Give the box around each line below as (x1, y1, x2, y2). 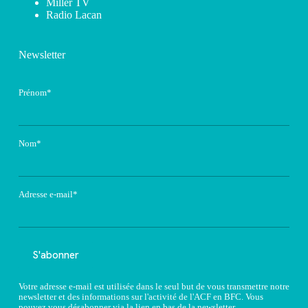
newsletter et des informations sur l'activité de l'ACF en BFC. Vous (18, 291, 263, 302)
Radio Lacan (45, 9, 102, 21)
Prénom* (18, 88, 52, 98)
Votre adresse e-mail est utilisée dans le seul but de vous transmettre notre (18, 281, 289, 291)
